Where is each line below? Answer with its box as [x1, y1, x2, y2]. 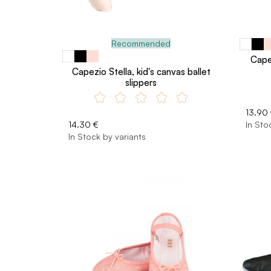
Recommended [111, 38, 171, 48]
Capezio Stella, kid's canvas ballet [71, 65, 211, 77]
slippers [125, 76, 157, 88]
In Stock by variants [68, 131, 146, 142]
